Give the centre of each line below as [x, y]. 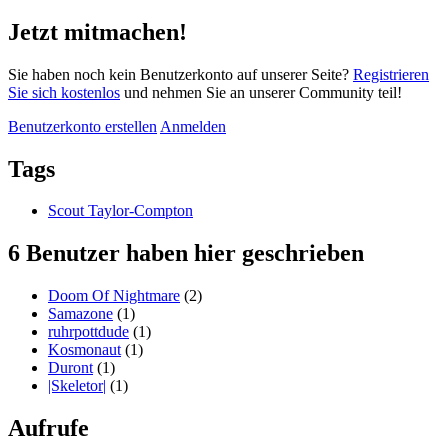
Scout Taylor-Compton [120, 211]
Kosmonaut [84, 350]
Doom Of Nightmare [114, 296]
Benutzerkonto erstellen [82, 126]
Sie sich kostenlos [64, 92]
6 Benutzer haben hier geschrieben [186, 253]
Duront [70, 368]
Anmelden [193, 126]
